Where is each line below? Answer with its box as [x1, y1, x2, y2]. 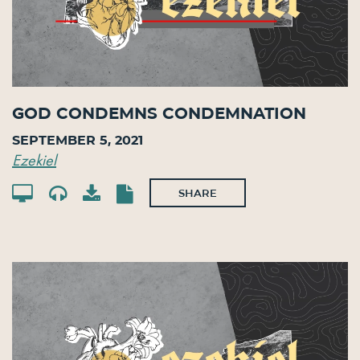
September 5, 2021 [12, 132, 143, 148]
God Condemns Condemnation [12, 104, 306, 124]
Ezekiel [12, 149, 56, 170]
